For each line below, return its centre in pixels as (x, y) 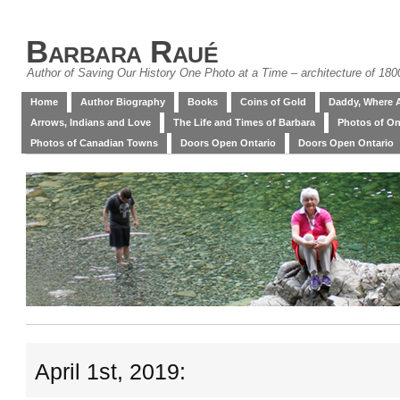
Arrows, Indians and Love (91, 122)
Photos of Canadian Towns (94, 143)
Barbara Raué (122, 51)
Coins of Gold (273, 102)
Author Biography (123, 102)
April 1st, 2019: (110, 372)
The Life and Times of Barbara (244, 122)
